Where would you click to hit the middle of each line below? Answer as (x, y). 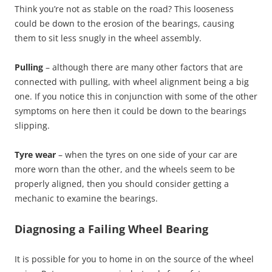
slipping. (32, 125)
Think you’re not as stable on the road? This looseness (124, 9)
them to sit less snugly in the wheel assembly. (108, 38)
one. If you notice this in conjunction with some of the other (136, 96)
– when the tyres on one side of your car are (148, 155)
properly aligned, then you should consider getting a (122, 184)
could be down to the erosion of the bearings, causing (124, 23)
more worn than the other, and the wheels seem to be (125, 169)
